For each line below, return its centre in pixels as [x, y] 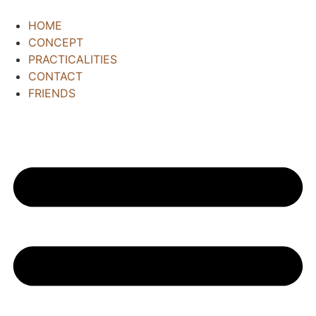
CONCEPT [56, 42]
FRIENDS [52, 93]
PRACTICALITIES [73, 59]
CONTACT [55, 76]
